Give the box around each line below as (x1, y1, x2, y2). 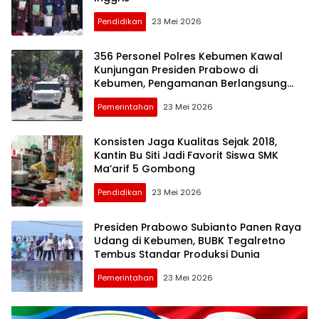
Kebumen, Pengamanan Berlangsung (94, 76, 287, 91)
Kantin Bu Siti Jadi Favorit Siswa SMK (94, 148, 278, 163)
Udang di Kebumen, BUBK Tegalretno (94, 234, 286, 249)
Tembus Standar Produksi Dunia (94, 247, 260, 262)
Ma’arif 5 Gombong (94, 162, 195, 177)
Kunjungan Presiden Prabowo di (94, 63, 258, 78)
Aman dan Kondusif (94, 90, 197, 105)
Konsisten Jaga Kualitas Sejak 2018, (94, 135, 277, 150)
